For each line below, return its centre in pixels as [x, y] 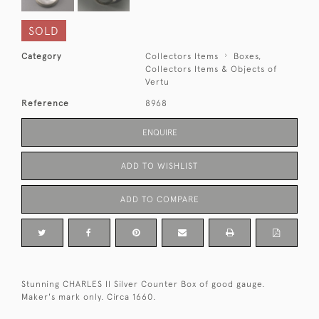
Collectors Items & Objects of [211, 69]
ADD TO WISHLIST [159, 166]
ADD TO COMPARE [159, 200]
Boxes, [248, 57]
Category [41, 57]
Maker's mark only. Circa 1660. [89, 297]
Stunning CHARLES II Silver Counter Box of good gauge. [143, 284]
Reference [45, 104]
